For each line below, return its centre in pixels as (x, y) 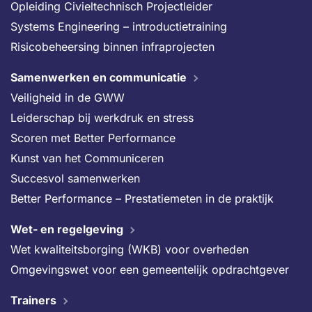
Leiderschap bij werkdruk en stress (102, 118)
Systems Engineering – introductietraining (119, 26)
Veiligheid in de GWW (68, 97)
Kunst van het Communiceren (87, 158)
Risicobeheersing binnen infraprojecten (112, 47)
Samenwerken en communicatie (99, 77)
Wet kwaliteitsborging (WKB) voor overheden (130, 249)
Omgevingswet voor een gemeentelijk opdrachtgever (150, 270)
